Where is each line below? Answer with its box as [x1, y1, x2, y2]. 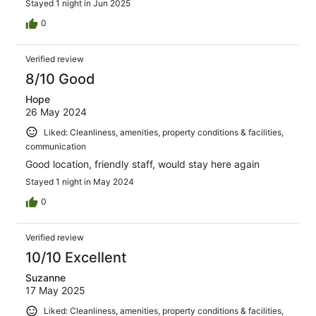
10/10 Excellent [25, 249, 126, 267]
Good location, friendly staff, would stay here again [25, 158, 260, 171]
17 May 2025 [25, 284, 85, 297]
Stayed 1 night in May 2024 [25, 176, 134, 188]
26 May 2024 [25, 105, 87, 118]
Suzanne [25, 272, 66, 284]
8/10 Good [25, 70, 95, 87]
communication [25, 141, 86, 152]
